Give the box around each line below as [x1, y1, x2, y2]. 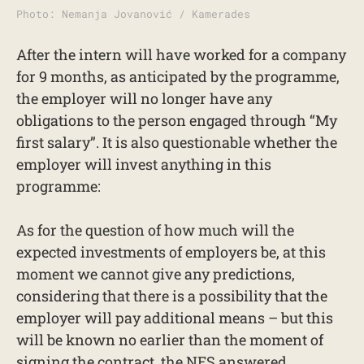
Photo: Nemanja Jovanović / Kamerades [16, 6, 250, 21]
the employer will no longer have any [16, 89, 272, 108]
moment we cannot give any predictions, [16, 264, 295, 284]
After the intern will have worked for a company [16, 45, 346, 64]
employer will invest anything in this [16, 154, 271, 174]
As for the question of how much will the [16, 220, 294, 240]
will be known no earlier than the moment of [16, 330, 323, 349]
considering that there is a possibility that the [16, 286, 327, 305]
